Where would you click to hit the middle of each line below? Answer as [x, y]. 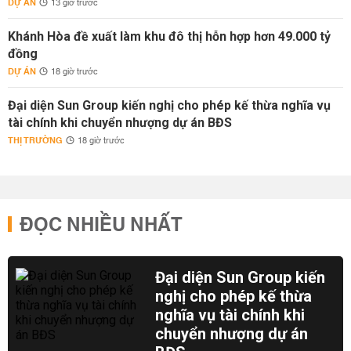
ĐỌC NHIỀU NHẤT [101, 226]
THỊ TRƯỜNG [35, 141]
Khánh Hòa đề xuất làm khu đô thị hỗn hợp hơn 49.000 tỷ [169, 36]
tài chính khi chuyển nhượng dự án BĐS [120, 123]
